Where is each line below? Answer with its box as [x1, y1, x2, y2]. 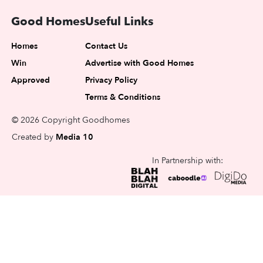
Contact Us [85, 41, 127, 52]
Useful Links [85, 14, 153, 30]
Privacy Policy [85, 75, 137, 86]
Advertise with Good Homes [85, 58, 194, 69]
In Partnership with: [151, 155, 223, 167]
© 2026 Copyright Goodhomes [12, 114, 130, 126]
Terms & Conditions [85, 92, 160, 103]
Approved [11, 75, 50, 86]
